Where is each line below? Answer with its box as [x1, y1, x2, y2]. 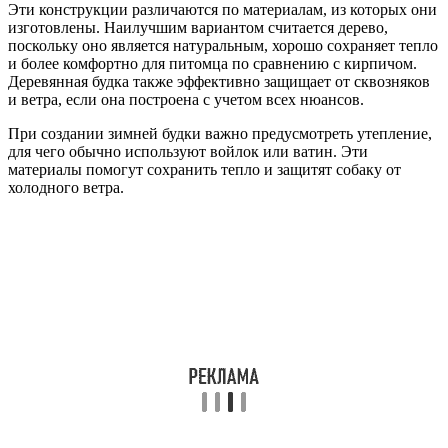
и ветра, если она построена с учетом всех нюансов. [8, 90, 364, 108]
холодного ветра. [8, 178, 124, 196]
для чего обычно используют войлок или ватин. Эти [8, 142, 368, 160]
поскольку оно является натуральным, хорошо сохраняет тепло [8, 36, 438, 54]
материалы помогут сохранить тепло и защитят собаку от [8, 160, 401, 178]
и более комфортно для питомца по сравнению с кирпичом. [8, 54, 417, 72]
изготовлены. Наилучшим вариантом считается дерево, [8, 18, 388, 36]
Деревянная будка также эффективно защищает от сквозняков [8, 72, 430, 90]
